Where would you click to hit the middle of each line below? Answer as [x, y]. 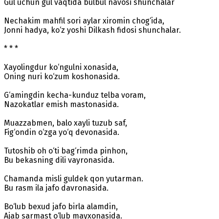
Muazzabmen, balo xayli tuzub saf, [66, 123]
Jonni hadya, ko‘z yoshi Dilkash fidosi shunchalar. [92, 30]
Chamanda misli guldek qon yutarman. [74, 178]
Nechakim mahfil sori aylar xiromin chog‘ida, [84, 21]
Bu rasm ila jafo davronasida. [56, 188]
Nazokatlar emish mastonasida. [61, 104]
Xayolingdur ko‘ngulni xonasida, [61, 67]
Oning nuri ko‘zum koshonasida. [62, 76]
